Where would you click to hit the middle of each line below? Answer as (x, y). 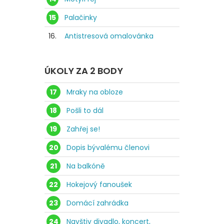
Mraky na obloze (95, 92)
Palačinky (81, 17)
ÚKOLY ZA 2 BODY (84, 70)
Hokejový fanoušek (99, 184)
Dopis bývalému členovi (108, 147)
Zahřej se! (83, 129)
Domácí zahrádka (97, 203)
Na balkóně (86, 166)
